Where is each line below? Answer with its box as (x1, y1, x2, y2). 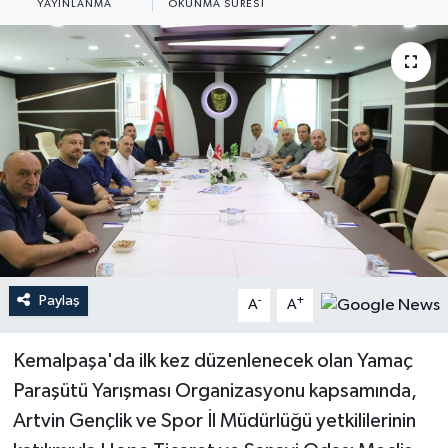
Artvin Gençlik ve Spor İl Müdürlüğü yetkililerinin (12, 411, 416, 431)
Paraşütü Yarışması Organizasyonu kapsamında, (12, 381, 417, 401)
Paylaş (38, 293, 80, 308)
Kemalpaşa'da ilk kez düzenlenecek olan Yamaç (12, 351, 413, 371)
